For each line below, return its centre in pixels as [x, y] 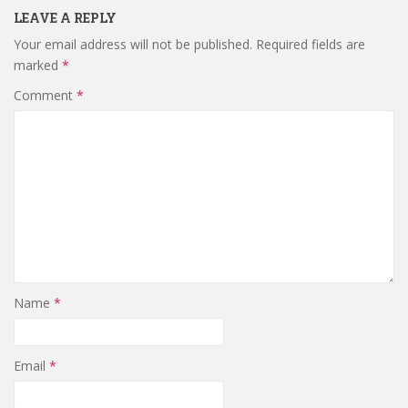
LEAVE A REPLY [65, 17]
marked [38, 65]
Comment [45, 95]
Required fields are [311, 44]
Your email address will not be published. [133, 44]
